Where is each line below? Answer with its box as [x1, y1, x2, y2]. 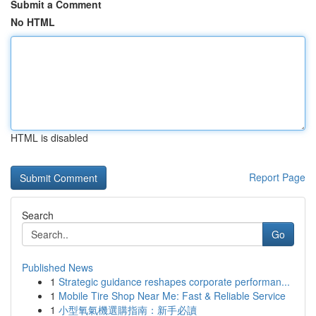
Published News [22, 260, 93, 274]
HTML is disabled [11, 130, 88, 145]
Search [22, 208, 54, 222]
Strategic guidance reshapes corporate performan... [59, 274, 290, 288]
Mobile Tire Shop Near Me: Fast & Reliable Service [59, 288, 286, 303]
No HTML [11, 15, 55, 29]
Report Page [249, 170, 305, 184]
